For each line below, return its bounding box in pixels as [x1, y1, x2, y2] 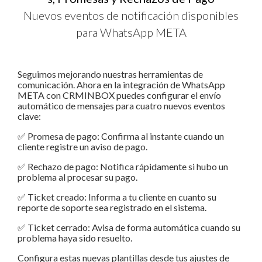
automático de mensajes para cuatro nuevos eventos [18, 99, 225, 111]
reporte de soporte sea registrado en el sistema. [18, 201, 206, 213]
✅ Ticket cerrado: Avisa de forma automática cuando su [18, 221, 240, 233]
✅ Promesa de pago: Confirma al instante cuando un [18, 130, 224, 142]
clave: [18, 110, 41, 122]
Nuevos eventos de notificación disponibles [23, 8, 239, 22]
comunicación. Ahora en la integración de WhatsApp [18, 78, 225, 90]
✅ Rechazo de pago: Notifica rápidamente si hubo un [18, 160, 228, 172]
